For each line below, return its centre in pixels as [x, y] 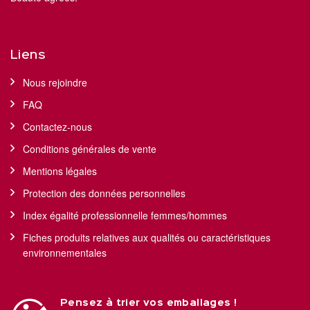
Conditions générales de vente [90, 149]
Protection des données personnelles [104, 193]
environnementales [65, 253]
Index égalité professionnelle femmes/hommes [125, 216]
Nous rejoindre [55, 83]
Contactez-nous [57, 127]
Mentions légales [60, 171]
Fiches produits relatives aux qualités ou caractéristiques [147, 238]
